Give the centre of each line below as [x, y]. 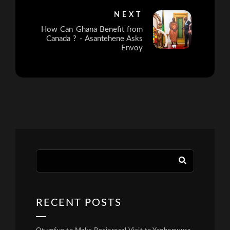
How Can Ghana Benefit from [92, 30]
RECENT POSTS [79, 203]
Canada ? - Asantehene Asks [94, 39]
